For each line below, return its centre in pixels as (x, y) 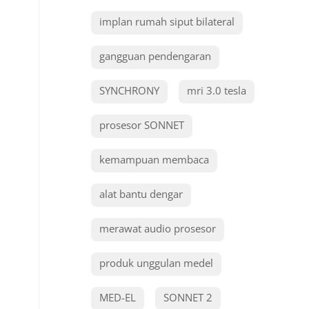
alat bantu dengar (141, 194)
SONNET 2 (188, 297)
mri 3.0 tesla (217, 90)
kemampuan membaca (154, 159)
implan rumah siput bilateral (167, 21)
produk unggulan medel (156, 263)
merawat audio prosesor (158, 228)
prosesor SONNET (142, 125)
